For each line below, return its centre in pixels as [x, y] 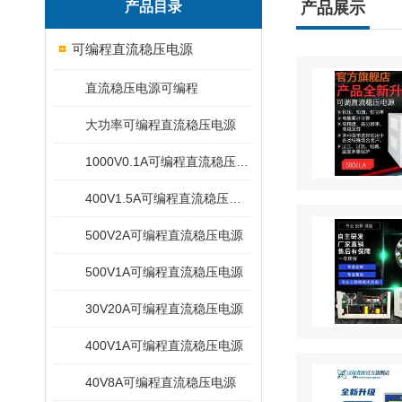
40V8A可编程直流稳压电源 [161, 382]
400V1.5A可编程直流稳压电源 [235, 198]
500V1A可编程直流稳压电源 [164, 272]
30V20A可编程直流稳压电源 [164, 309]
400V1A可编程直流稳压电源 [164, 345]
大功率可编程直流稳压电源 [161, 125]
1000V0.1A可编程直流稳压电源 [242, 162]
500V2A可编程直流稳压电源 [164, 235]
